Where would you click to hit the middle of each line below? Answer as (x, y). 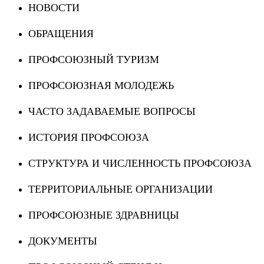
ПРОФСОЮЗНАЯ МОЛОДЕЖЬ (101, 86)
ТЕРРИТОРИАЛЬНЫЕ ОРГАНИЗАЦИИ (121, 189)
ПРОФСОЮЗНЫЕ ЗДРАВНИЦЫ (104, 215)
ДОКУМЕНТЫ (63, 241)
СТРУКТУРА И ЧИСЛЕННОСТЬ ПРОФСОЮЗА (140, 164)
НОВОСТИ (54, 8)
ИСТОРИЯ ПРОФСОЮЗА (89, 138)
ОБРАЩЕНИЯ (61, 34)
